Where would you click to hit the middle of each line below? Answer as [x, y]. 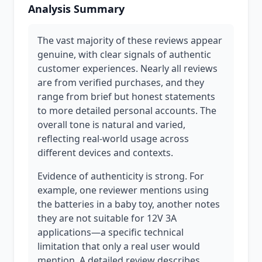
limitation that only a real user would [119, 246]
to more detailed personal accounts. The [127, 111]
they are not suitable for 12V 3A [107, 218]
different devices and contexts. [105, 153]
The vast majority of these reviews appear [130, 40]
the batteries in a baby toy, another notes [129, 204]
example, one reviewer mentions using [123, 190]
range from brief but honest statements [126, 96]
